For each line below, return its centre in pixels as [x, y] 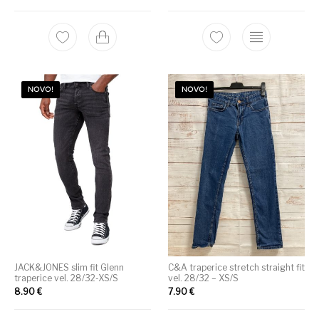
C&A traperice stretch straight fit [236, 268]
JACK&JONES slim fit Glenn [69, 268]
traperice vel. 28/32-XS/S [66, 278]
